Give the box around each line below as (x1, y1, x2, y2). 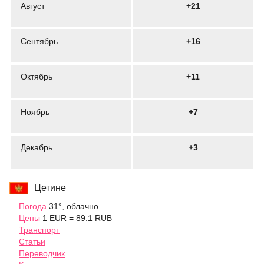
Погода (19, 202, 49, 212)
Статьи (19, 237, 45, 247)
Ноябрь (21, 107, 49, 117)
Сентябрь (21, 37, 58, 47)
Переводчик (19, 249, 65, 259)
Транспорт (19, 225, 60, 235)
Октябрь (21, 72, 52, 82)
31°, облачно (49, 202, 98, 212)
